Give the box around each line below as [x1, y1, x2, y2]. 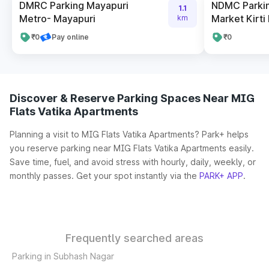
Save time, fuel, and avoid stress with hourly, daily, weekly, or [10, 157, 256, 167]
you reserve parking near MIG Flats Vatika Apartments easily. [10, 143, 254, 153]
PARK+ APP [199, 171, 243, 181]
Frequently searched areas [65, 232, 204, 244]
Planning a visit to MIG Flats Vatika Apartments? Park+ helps [10, 129, 249, 139]
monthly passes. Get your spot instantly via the [10, 171, 199, 181]
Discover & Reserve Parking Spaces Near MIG [10, 92, 255, 104]
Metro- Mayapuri [19, 13, 95, 25]
